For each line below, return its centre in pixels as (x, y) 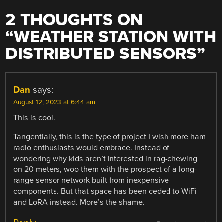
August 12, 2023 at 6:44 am (55, 102)
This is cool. (34, 118)
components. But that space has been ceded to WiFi (105, 191)
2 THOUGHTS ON (74, 20)
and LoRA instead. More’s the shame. (79, 202)
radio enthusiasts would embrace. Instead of (92, 147)
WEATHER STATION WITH (115, 37)
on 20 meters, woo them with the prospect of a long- (105, 169)
